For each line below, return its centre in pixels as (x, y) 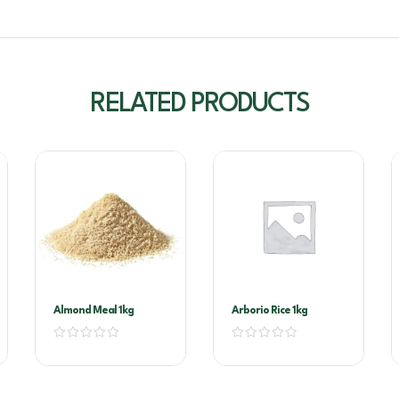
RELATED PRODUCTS (199, 105)
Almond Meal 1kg (94, 311)
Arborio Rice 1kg (269, 311)
